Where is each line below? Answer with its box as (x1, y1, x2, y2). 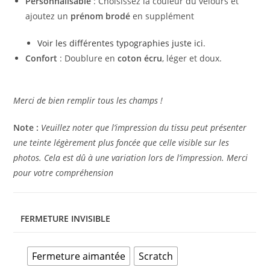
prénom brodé (71, 10, 131, 22)
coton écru (118, 52, 163, 64)
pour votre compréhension (13, 167, 114, 178)
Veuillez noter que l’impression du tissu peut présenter (41, 122, 247, 133)
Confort (25, 52, 58, 64)
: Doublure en (57, 52, 118, 64)
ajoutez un (25, 10, 71, 22)
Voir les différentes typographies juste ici (37, 37, 204, 49)
